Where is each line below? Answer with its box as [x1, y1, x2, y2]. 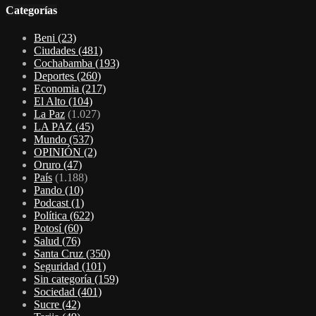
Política [34, 209, 70, 221]
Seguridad [34, 260, 82, 272]
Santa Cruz [34, 247, 86, 260]
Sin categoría [34, 272, 95, 285]
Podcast [34, 196, 71, 209]
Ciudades [34, 44, 78, 56]
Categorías [6, 4, 57, 16]
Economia [34, 82, 82, 95]
